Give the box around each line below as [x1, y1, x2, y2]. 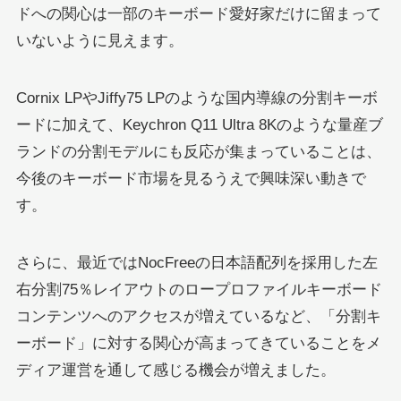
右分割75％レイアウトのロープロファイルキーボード [15, 281, 382, 299]
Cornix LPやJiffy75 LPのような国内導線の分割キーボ [15, 89, 378, 107]
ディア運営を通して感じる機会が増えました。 [15, 362, 336, 380]
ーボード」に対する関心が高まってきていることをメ [15, 335, 381, 353]
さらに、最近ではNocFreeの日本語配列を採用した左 [15, 254, 378, 272]
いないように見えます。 [15, 31, 183, 49]
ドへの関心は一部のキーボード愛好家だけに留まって [15, 4, 381, 22]
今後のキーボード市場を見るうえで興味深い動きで [15, 169, 366, 187]
